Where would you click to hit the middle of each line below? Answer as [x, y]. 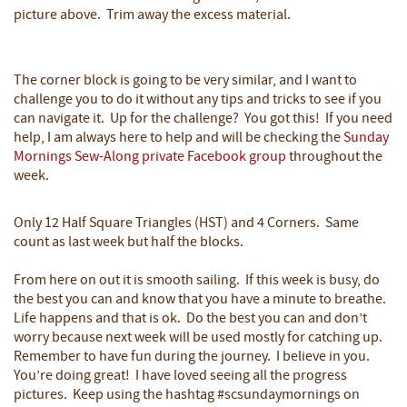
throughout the [334, 157]
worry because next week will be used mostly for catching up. [199, 338]
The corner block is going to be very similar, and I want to [185, 80]
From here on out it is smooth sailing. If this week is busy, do [197, 280]
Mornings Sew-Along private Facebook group [150, 157]
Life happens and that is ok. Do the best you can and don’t [190, 318]
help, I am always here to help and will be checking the [179, 138]
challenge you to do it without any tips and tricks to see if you [198, 99]
